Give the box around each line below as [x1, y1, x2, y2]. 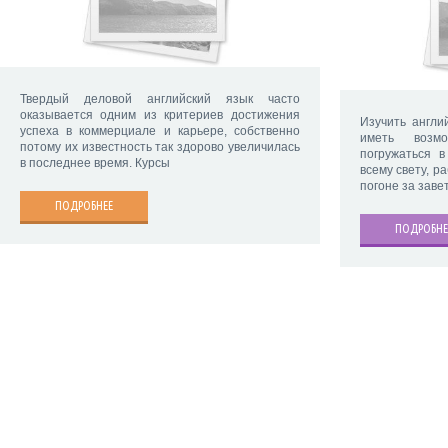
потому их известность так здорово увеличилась [20, 140, 300, 155]
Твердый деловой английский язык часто [20, 92, 300, 107]
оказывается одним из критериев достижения [20, 108, 300, 123]
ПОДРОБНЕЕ [55, 199, 113, 213]
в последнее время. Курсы [20, 156, 170, 171]
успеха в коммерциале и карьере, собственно [20, 124, 300, 139]
